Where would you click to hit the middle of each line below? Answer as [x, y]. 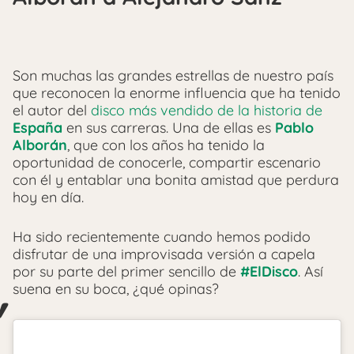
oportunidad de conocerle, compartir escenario [167, 163]
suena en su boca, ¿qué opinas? [116, 289]
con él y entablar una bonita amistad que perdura [176, 180]
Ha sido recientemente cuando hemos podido [162, 237]
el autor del [50, 111]
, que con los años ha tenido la [166, 145]
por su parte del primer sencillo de [126, 272]
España [38, 128]
